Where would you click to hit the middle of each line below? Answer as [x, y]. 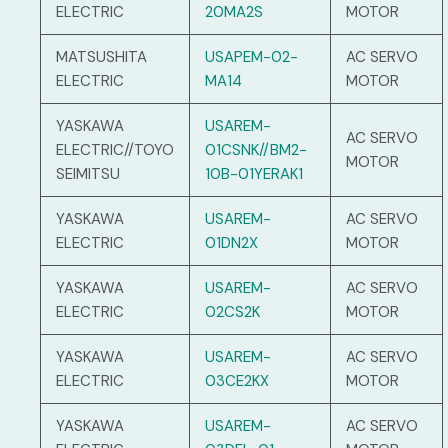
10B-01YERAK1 [254, 174]
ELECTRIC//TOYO [115, 150]
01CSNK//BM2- [256, 150]
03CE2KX [237, 381]
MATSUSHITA [101, 57]
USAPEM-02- [251, 57]
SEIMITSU [88, 174]
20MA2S [234, 12]
